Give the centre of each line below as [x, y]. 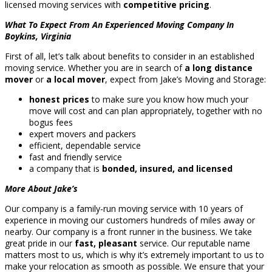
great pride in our [40, 243]
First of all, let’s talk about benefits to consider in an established [130, 56]
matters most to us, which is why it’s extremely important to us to [134, 255]
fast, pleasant [106, 243]
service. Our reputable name [194, 243]
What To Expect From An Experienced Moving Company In [119, 25]
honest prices [59, 100]
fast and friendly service [76, 157]
